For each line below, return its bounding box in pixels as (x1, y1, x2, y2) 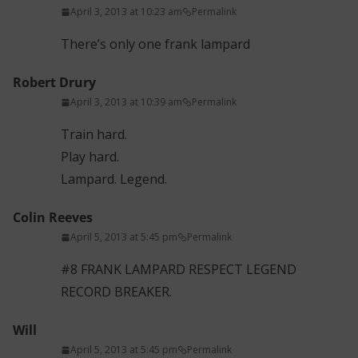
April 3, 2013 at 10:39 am (70, 95, 182, 109)
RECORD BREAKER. (61, 283, 172, 301)
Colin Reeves (13, 209, 93, 227)
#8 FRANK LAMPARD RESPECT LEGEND (61, 261, 296, 279)
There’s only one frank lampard (61, 35, 250, 54)
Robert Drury (13, 74, 96, 92)
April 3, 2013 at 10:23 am (70, 5, 182, 19)
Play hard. (61, 148, 119, 166)
